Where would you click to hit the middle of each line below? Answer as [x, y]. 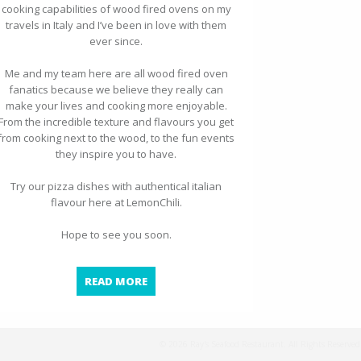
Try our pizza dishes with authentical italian [116, 187]
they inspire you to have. [116, 154]
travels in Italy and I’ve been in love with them [116, 25]
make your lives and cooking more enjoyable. [116, 106]
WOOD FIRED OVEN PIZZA [216, 281]
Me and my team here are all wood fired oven [116, 74]
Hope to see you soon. [116, 235]
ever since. [116, 41]
